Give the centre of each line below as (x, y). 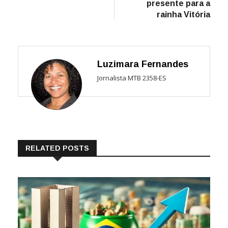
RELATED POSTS (57, 148)
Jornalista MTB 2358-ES (132, 78)
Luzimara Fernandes (143, 64)
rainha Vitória (183, 14)
